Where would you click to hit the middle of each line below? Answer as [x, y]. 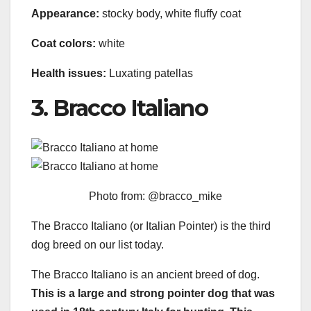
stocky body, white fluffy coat [170, 14]
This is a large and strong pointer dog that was [153, 293]
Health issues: [69, 74]
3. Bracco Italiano [120, 108]
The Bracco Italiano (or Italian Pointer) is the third [151, 226]
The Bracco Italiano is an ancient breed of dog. [145, 274]
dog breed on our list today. [98, 244]
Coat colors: [64, 44]
